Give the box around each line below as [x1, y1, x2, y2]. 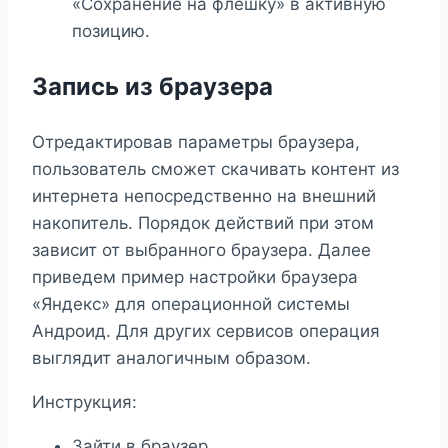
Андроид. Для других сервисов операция [32, 320, 380, 341]
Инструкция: [32, 391, 137, 412]
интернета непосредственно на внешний [32, 185, 376, 206]
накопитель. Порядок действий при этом [32, 212, 374, 233]
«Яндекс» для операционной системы [32, 293, 350, 314]
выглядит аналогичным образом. [32, 347, 311, 368]
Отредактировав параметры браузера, [32, 131, 360, 152]
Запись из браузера [32, 71, 273, 101]
